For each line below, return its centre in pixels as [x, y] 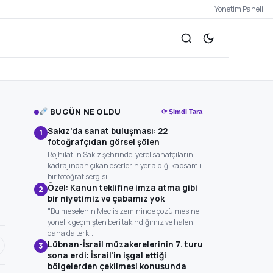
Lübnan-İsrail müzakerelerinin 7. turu [125, 244]
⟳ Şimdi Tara [182, 112]
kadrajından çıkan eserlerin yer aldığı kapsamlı [125, 165]
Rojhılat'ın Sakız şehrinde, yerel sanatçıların [120, 154]
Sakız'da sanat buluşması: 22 [108, 131]
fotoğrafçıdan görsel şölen [104, 142]
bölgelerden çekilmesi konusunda [117, 266]
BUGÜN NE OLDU [84, 112]
